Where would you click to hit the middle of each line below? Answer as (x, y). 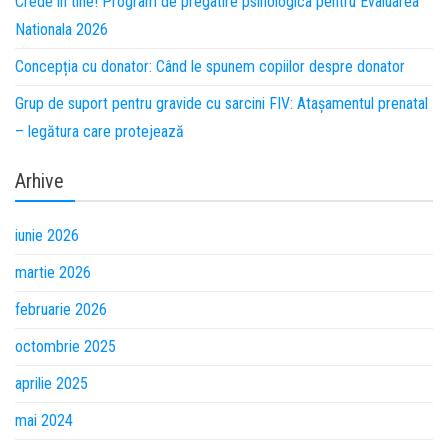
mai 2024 (44, 420)
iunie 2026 (47, 235)
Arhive (39, 181)
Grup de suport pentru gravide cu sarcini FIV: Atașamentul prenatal (221, 103)
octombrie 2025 (65, 346)
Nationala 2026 (61, 29)
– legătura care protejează (99, 131)
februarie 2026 (61, 309)
